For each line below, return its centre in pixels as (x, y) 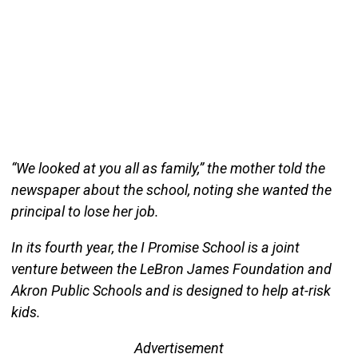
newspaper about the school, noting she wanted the (171, 189)
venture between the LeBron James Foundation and (171, 268)
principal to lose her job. (85, 211)
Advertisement (179, 348)
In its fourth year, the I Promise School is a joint (155, 247)
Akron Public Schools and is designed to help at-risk (171, 290)
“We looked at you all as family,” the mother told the (168, 168)
